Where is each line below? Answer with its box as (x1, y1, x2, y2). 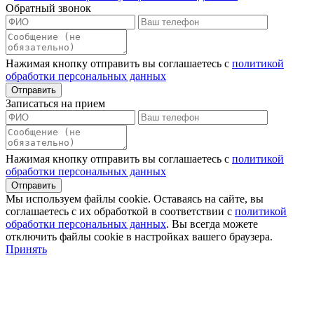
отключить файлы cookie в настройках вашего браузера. (6, 231, 273, 243)
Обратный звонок (6, 2, 91, 15)
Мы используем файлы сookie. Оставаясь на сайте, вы (6, 193, 264, 205)
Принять (6, 243, 47, 256)
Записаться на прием (6, 97, 105, 110)
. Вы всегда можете (166, 218, 258, 231)
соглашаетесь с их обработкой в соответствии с (6, 205, 235, 218)
